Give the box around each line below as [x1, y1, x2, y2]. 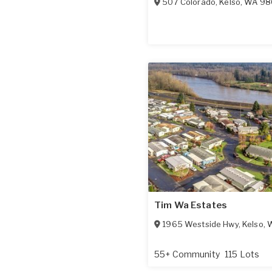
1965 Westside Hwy [162, 219, 239, 229]
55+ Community [154, 249, 222, 260]
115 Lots [224, 249, 260, 260]
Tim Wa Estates [154, 200, 227, 211]
